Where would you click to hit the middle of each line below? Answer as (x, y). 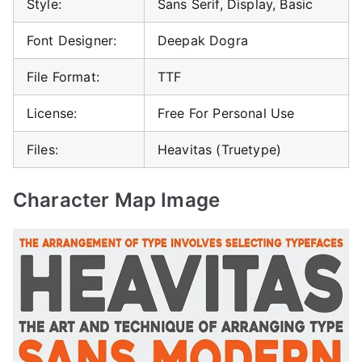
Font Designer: (72, 40)
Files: (42, 149)
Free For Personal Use (226, 113)
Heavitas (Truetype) (220, 149)
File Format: (63, 76)
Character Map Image (117, 200)
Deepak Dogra (203, 40)
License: (52, 113)
